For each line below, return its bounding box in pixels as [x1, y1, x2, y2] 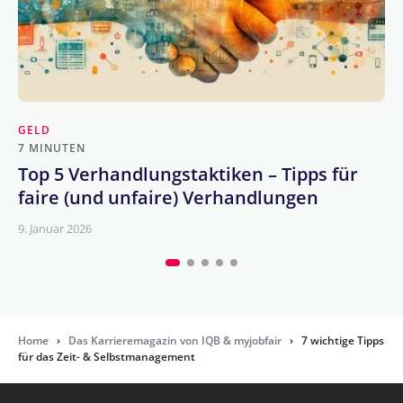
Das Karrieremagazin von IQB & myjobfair [68, 333, 282, 349]
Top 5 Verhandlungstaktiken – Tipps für [18, 162, 358, 187]
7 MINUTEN [18, 140, 85, 157]
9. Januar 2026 [18, 220, 92, 237]
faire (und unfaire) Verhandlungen [18, 185, 318, 210]
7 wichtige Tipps [301, 333, 384, 349]
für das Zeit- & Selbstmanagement [18, 349, 195, 365]
